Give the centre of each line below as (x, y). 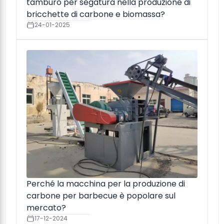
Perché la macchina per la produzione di (106, 184)
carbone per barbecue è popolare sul (101, 196)
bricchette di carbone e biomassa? (96, 14)
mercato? (46, 208)
